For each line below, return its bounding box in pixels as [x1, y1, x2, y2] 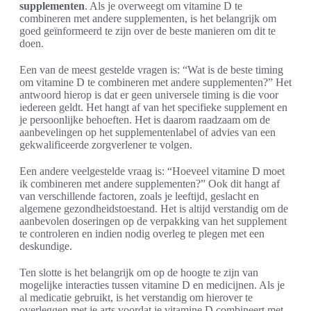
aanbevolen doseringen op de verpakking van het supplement [19, 215, 287, 228]
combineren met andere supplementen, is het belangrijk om [19, 12, 276, 25]
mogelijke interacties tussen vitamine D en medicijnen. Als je [19, 279, 285, 292]
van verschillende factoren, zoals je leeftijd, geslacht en [19, 190, 259, 203]
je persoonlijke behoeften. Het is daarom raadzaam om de [19, 114, 270, 126]
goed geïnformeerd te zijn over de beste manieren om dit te [19, 25, 276, 37]
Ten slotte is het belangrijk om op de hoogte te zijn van [19, 267, 258, 279]
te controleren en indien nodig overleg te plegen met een [19, 228, 264, 240]
